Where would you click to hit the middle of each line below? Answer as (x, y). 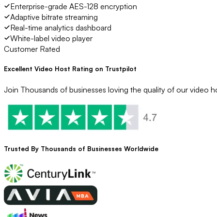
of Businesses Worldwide (117, 148)
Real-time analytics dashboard (61, 28)
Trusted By (22, 148)
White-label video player (51, 39)
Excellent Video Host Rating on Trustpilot (70, 69)
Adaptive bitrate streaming (54, 17)
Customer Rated (32, 49)
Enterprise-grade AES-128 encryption (74, 7)
